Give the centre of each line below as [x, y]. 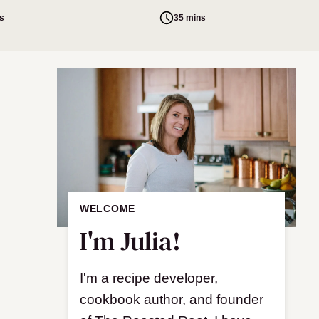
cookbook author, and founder [172, 299]
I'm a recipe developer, [149, 278]
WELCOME [108, 209]
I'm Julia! [130, 241]
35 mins [189, 17]
